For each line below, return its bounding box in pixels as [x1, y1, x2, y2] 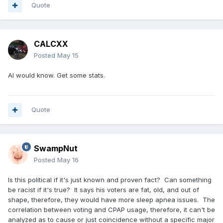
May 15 [57, 51, 79, 60]
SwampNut [34, 143, 78, 154]
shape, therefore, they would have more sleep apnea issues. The [8, 196, 215, 204]
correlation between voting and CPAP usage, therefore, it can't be [8, 206, 215, 214]
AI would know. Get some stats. [8, 71, 105, 80]
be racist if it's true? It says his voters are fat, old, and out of [8, 186, 199, 194]
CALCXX [34, 39, 68, 49]
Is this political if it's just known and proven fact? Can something [8, 176, 212, 184]
